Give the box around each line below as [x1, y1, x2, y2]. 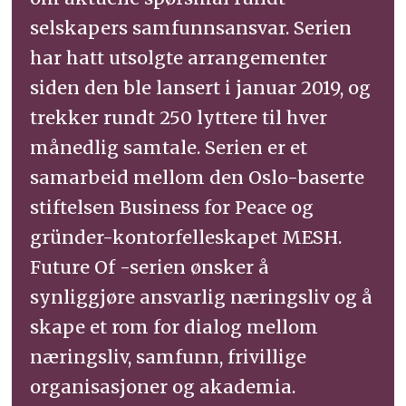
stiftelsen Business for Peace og [30, 196, 314, 219]
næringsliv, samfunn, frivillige [30, 345, 307, 369]
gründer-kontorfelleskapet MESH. [30, 226, 343, 249]
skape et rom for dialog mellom [30, 315, 319, 339]
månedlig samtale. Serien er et [30, 136, 308, 159]
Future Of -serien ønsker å [30, 256, 270, 279]
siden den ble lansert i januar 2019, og [30, 76, 372, 100]
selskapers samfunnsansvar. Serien [30, 16, 353, 40]
